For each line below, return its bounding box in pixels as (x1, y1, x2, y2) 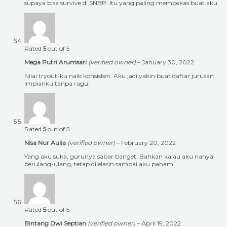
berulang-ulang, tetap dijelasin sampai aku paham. (24, 160, 175, 168)
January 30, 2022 (142, 58, 194, 66)
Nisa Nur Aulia (24, 139, 67, 147)
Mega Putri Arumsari (24, 58, 88, 66)
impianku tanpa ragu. (24, 80, 90, 88)
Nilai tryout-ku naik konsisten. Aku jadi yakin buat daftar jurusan (24, 72, 214, 80)
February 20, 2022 (121, 139, 176, 147)
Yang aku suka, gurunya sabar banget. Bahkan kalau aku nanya (24, 153, 213, 161)
